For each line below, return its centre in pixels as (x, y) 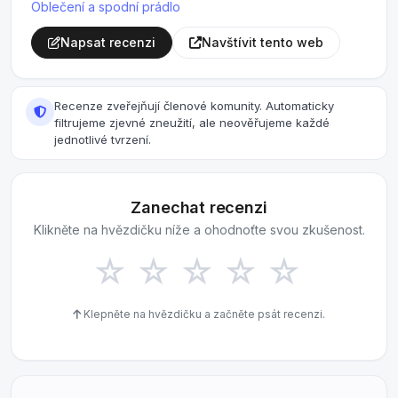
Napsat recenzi (108, 42)
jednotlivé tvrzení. (103, 139)
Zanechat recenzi (199, 207)
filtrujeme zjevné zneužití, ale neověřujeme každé (192, 123)
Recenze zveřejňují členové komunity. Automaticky (194, 106)
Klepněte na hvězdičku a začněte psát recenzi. (203, 314)
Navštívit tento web (263, 42)
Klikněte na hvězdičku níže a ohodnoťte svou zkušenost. (199, 230)
